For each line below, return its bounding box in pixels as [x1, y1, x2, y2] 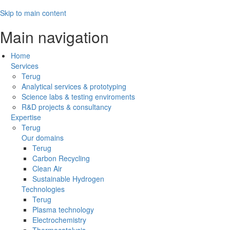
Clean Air [32, 163, 62, 174]
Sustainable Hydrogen [32, 174, 104, 184]
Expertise [11, 112, 41, 122]
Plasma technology [32, 204, 94, 215]
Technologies [22, 184, 65, 194]
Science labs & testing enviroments [22, 91, 135, 102]
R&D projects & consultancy [22, 102, 111, 112]
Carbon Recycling [32, 153, 90, 163]
